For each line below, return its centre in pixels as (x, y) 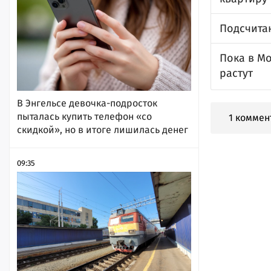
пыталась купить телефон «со (84, 116)
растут (236, 73)
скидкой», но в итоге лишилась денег (103, 129)
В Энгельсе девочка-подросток (87, 103)
